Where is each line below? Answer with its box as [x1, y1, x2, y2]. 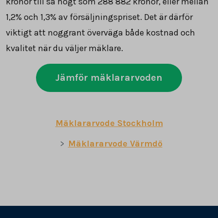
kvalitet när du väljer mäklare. [6, 42, 123, 54]
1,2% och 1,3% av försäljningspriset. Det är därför [6, 11, 193, 22]
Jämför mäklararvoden [55, 72, 163, 83]
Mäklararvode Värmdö [68, 138, 163, 149]
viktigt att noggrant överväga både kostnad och [6, 27, 195, 38]
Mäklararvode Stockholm [55, 117, 163, 128]
